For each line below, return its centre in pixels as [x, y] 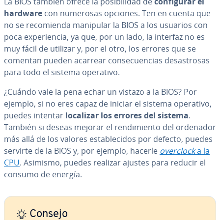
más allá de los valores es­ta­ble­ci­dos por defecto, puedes [108, 139]
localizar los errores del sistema [127, 115]
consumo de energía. [43, 174]
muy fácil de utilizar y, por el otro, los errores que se [100, 49]
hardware [23, 13]
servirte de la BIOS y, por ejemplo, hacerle [82, 151]
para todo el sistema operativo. [62, 72]
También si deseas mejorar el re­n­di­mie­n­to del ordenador [110, 127]
